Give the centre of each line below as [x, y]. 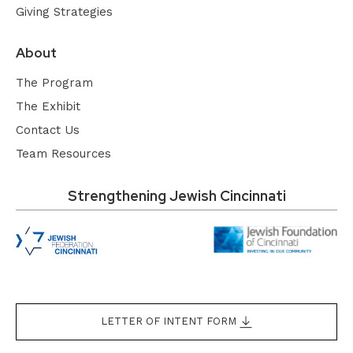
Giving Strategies [64, 11]
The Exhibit [48, 106]
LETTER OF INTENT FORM [170, 321]
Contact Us [48, 130]
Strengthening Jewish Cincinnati [176, 195]
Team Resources [63, 153]
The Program [54, 82]
